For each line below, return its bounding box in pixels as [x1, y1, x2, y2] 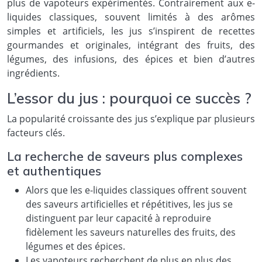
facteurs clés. [7, 126, 65, 139]
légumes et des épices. [26, 239, 125, 253]
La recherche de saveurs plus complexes [7, 148, 243, 164]
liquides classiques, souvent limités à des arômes [7, 10, 255, 23]
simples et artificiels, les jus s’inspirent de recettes [7, 24, 255, 37]
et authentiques [7, 163, 101, 178]
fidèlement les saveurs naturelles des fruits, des [26, 225, 236, 239]
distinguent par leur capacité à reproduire [26, 211, 211, 225]
